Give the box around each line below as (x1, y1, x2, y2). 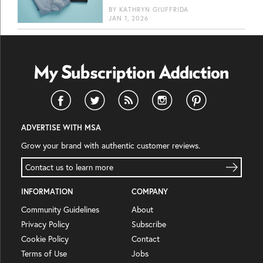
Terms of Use (21, 247, 67, 259)
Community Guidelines (21, 203, 99, 215)
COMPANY (131, 186, 168, 197)
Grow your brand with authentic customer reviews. (21, 139, 200, 151)
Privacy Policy (21, 218, 69, 230)
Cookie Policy (21, 232, 69, 244)
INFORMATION (21, 186, 73, 197)
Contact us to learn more (25, 161, 113, 173)
